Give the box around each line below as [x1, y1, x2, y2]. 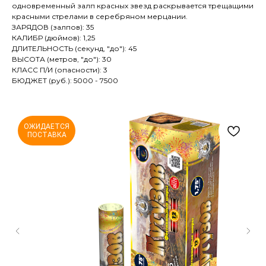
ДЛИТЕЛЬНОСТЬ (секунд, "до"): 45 [12, 44, 137, 53]
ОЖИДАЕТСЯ [24, 122, 69, 131]
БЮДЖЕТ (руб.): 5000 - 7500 [12, 76, 118, 85]
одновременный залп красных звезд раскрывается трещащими [12, 1, 254, 10]
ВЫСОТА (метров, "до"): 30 [12, 55, 112, 64]
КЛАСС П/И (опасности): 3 [12, 65, 107, 74]
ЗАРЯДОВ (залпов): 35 [12, 23, 94, 31]
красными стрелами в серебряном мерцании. [12, 12, 188, 21]
